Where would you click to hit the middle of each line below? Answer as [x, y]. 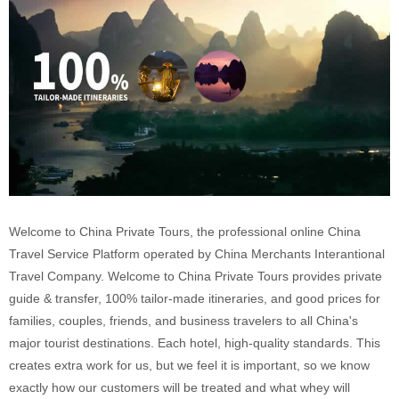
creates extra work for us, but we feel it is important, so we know [189, 366]
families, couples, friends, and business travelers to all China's [183, 321]
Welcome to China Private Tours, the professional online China [185, 232]
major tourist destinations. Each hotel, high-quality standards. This [195, 343]
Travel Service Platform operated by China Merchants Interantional [197, 254]
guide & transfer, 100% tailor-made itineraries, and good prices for [195, 299]
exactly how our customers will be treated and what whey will [179, 388]
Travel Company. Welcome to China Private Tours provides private [195, 277]
